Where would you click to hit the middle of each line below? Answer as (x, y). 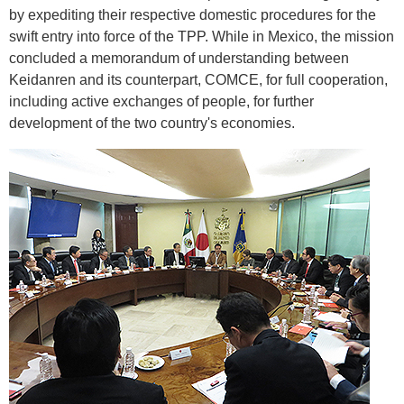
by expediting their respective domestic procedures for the (193, 15)
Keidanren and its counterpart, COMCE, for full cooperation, (198, 80)
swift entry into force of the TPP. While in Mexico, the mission (202, 37)
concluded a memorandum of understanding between (179, 58)
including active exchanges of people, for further (161, 101)
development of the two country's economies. (152, 123)
